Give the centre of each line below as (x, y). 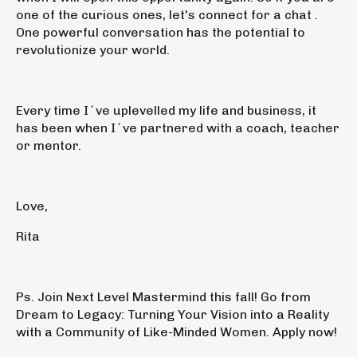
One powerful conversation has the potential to (161, 32)
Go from (286, 296)
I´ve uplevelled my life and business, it (198, 110)
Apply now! (305, 331)
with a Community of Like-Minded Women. (144, 331)
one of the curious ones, (91, 14)
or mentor (47, 145)
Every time (48, 110)
